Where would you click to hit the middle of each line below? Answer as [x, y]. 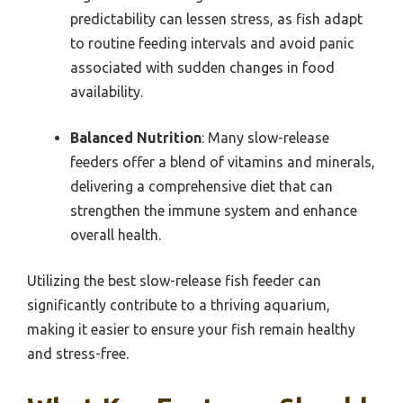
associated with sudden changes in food [202, 67]
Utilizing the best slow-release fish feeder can [174, 280]
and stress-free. [78, 353]
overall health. [116, 234]
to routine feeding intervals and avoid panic [212, 43]
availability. [107, 91]
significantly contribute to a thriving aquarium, [179, 304]
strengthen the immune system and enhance [214, 210]
